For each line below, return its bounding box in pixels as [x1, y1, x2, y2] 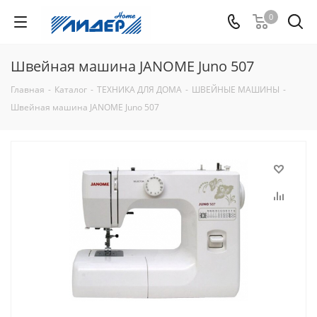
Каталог [54, 83, 87, 96]
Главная [11, 83, 45, 96]
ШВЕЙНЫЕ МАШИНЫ [192, 83, 279, 96]
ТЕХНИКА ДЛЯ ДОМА [97, 83, 182, 96]
